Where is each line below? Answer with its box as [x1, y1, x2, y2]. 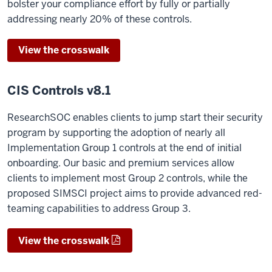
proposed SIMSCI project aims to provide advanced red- [7, 187, 262, 200]
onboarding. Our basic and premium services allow [7, 157, 234, 169]
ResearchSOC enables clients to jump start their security [7, 111, 263, 124]
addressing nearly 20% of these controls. [7, 13, 192, 25]
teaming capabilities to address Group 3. [7, 202, 191, 215]
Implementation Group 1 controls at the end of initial [7, 141, 242, 154]
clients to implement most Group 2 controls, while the [7, 172, 248, 185]
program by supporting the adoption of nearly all [7, 126, 225, 139]
